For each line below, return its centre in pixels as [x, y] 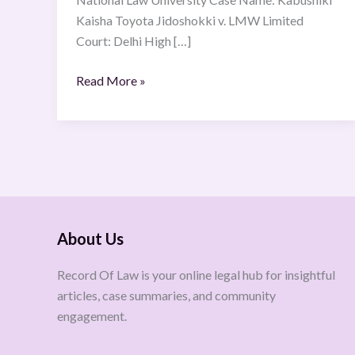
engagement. [92, 316]
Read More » [111, 81]
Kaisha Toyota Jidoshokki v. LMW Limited [190, 21]
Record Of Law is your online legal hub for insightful [196, 275]
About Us [90, 239]
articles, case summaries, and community [166, 295]
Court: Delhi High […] [134, 41]
